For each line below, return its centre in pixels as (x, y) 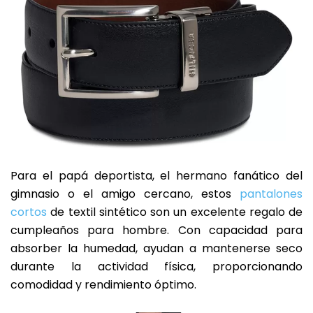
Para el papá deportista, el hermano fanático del (156, 176)
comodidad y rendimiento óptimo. (103, 285)
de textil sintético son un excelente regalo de (175, 212)
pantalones (271, 194)
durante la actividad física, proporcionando (156, 267)
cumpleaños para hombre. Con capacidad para (156, 231)
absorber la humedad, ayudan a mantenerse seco (156, 249)
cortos (29, 212)
